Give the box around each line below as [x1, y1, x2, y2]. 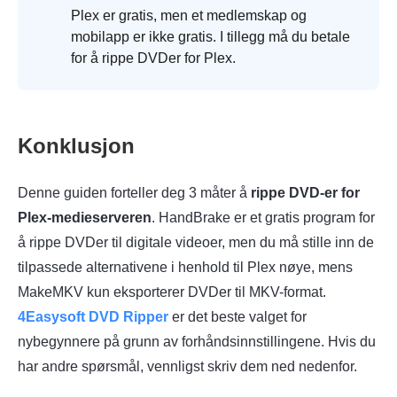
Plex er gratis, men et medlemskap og [71, 8, 307, 24]
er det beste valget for [168, 309, 307, 325]
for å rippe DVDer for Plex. [71, 51, 236, 66]
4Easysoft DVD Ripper [18, 309, 168, 325]
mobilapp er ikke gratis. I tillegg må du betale [71, 29, 350, 45]
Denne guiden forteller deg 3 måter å [18, 185, 251, 201]
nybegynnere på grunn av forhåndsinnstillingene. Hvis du [18, 334, 376, 350]
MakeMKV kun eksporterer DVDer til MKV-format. [18, 284, 326, 300]
